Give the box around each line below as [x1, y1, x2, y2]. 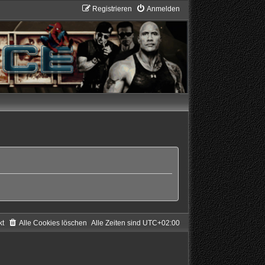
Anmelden [146, 5, 180, 13]
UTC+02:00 [142, 219, 180, 228]
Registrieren [92, 5, 132, 13]
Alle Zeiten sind [91, 219, 143, 228]
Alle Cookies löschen [18, 219, 87, 228]
